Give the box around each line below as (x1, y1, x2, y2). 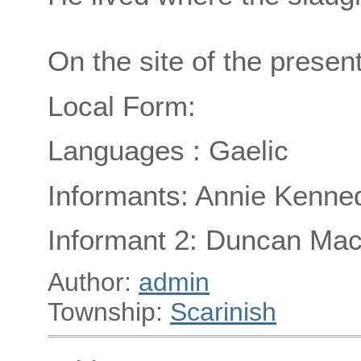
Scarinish (170, 297, 276, 327)
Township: (48, 297, 170, 327)
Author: (48, 268, 139, 297)
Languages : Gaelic (48, 135, 288, 167)
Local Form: (48, 89, 196, 122)
